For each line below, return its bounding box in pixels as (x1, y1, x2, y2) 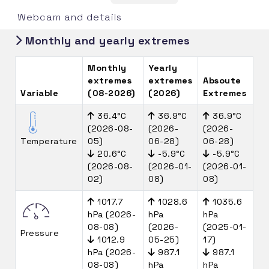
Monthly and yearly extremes (22, 33, 190, 47)
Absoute (203, 74, 241, 86)
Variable (20, 87, 59, 98)
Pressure (20, 227, 59, 238)
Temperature (20, 135, 77, 147)
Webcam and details (17, 10, 122, 23)
